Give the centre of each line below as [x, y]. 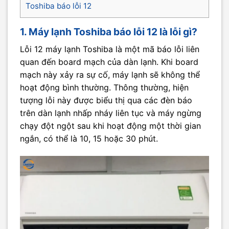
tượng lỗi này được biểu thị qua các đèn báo [106, 100]
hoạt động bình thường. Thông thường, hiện [104, 87]
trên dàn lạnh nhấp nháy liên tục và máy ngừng [111, 113]
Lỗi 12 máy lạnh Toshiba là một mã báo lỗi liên [110, 49]
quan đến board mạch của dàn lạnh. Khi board [109, 62]
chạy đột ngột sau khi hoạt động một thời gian [110, 125]
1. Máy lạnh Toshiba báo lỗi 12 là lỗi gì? [109, 32]
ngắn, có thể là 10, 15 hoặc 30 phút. [89, 138]
